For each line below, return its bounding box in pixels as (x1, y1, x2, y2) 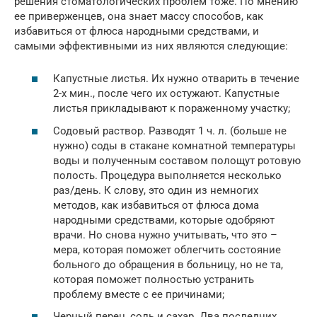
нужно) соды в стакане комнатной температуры (53, 139, 296, 152)
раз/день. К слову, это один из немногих (53, 183, 258, 197)
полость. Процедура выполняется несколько (53, 168, 282, 182)
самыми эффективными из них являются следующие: (14, 39, 288, 52)
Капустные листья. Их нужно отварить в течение (53, 72, 299, 85)
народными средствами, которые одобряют (53, 213, 275, 226)
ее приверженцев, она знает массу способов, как (14, 9, 263, 23)
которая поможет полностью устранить (53, 272, 254, 286)
